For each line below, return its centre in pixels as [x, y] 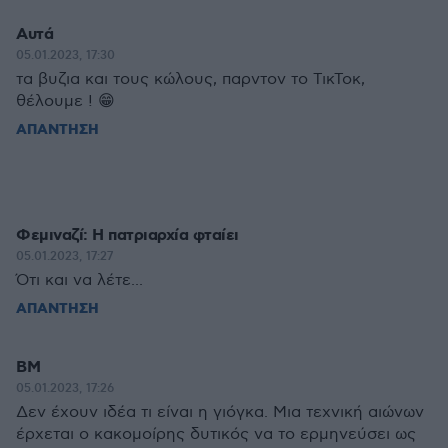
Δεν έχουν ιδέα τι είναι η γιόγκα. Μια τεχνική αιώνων [220, 412]
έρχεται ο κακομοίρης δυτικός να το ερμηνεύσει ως [216, 434]
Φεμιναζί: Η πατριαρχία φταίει [127, 235]
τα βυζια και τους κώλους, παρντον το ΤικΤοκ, [190, 79]
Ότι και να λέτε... [79, 280]
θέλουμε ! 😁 [65, 101]
